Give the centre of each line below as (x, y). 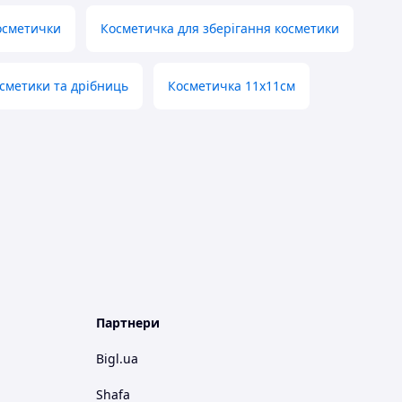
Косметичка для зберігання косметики (220, 29)
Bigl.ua (117, 359)
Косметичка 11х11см (232, 86)
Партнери (128, 323)
